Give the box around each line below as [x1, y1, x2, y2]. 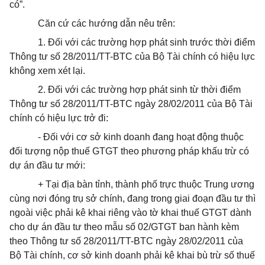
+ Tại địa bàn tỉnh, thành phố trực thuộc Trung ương [38, 179, 254, 189]
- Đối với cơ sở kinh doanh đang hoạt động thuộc [38, 132, 244, 142]
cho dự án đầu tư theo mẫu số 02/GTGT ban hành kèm [9, 222, 239, 232]
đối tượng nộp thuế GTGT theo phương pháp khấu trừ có [9, 146, 249, 156]
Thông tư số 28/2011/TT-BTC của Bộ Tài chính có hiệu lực [9, 51, 255, 62]
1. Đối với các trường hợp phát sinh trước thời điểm [38, 37, 255, 47]
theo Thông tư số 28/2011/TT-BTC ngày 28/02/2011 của [9, 236, 243, 246]
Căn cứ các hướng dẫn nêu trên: [38, 18, 175, 28]
